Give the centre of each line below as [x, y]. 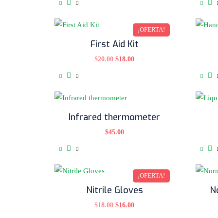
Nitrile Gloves [114, 190]
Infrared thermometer [115, 117]
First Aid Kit [114, 44]
